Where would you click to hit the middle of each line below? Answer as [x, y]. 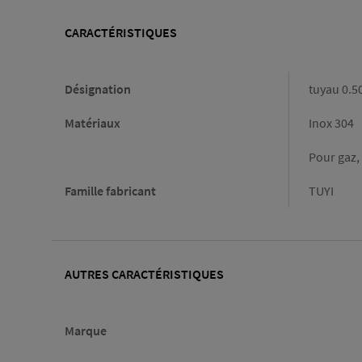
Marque [86, 330]
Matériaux [93, 123]
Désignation [98, 89]
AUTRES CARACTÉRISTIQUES [144, 274]
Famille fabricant [110, 191]
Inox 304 [331, 123]
